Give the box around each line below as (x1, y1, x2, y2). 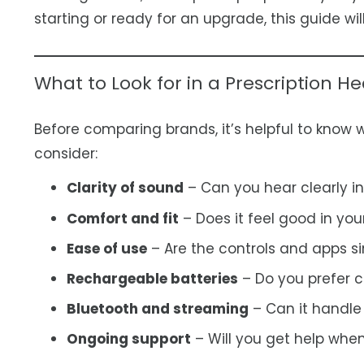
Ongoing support (67, 329, 191, 349)
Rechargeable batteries (67, 268, 238, 288)
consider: (34, 144, 97, 163)
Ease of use (67, 238, 147, 258)
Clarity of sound (67, 178, 184, 198)
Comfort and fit (67, 208, 179, 228)
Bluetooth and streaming (67, 299, 249, 319)
